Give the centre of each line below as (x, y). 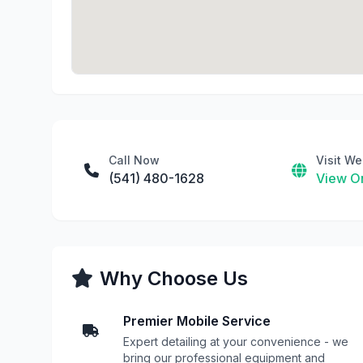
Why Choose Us (174, 278)
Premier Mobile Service (197, 321)
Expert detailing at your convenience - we (236, 342)
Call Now (134, 160)
